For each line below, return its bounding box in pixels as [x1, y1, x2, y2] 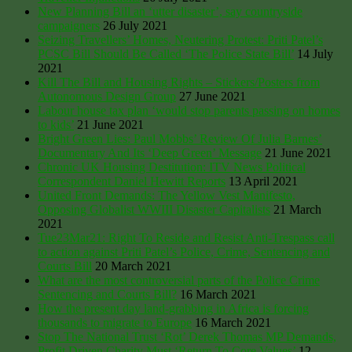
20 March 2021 [95, 258, 171, 273]
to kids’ [38, 117, 74, 131]
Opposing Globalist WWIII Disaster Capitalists [38, 202, 270, 216]
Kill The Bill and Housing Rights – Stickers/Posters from [38, 75, 320, 89]
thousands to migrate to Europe [38, 315, 192, 329]
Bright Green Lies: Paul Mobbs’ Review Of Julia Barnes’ [38, 131, 322, 145]
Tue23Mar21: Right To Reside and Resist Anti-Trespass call [38, 230, 335, 244]
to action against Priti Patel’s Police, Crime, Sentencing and [38, 244, 330, 258]
